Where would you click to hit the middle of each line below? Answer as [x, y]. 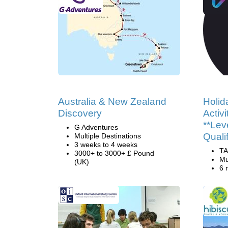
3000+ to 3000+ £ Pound [114, 153]
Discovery [80, 113]
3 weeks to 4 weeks [106, 145]
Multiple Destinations [108, 136]
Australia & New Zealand [112, 102]
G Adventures [96, 127]
